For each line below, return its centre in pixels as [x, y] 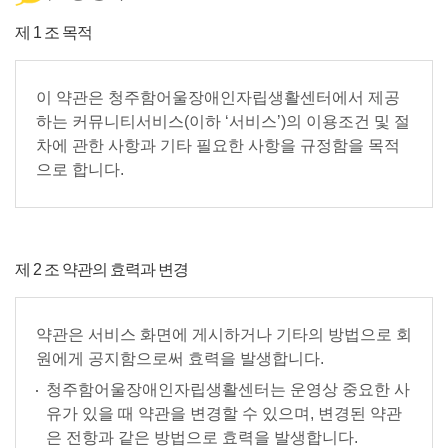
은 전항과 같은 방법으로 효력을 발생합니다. [202, 437]
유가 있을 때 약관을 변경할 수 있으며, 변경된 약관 [224, 413]
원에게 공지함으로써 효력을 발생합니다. [180, 358]
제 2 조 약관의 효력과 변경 [101, 269]
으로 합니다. [80, 169]
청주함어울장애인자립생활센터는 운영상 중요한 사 [228, 389]
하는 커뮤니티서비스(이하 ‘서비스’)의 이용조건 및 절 [223, 121]
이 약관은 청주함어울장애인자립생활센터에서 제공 [218, 97]
